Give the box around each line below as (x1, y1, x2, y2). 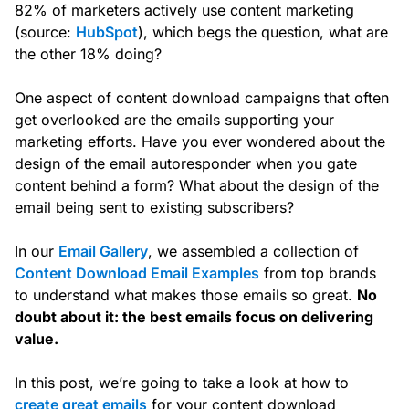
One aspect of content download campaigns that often (15, 89, 389, 108)
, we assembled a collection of (148, 242, 359, 261)
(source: (15, 23, 76, 42)
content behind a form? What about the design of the (15, 176, 379, 195)
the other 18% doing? (15, 45, 162, 64)
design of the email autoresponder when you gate (15, 154, 357, 173)
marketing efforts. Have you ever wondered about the (15, 132, 385, 152)
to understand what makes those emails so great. (15, 286, 357, 305)
